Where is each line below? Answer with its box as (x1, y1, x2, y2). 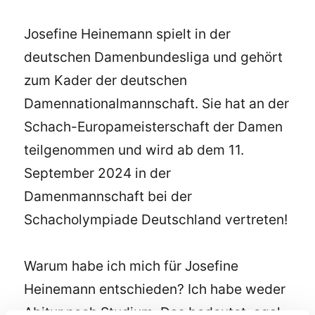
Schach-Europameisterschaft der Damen (24, 117, 283, 135)
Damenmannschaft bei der (24, 187, 193, 205)
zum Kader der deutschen (24, 71, 188, 89)
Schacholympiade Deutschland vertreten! (24, 210, 288, 228)
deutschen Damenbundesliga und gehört (24, 48, 283, 65)
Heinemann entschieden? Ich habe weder (24, 281, 286, 298)
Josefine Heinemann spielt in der (24, 25, 231, 42)
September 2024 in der (24, 164, 172, 181)
